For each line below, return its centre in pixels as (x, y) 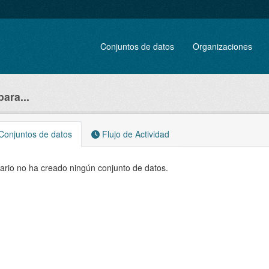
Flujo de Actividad (134, 134)
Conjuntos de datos (138, 46)
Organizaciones (223, 46)
